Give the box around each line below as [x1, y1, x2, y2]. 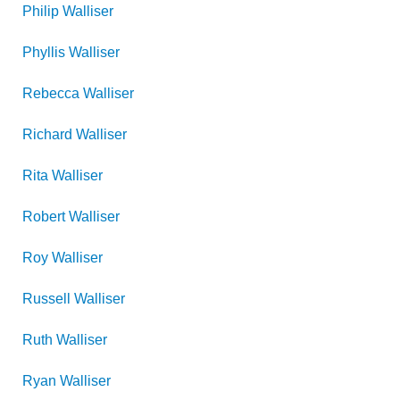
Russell [22, 291, 71, 306]
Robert [22, 209, 65, 224]
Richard [22, 127, 72, 142]
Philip [22, 4, 59, 19]
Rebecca [22, 86, 79, 101]
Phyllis [22, 45, 65, 60]
